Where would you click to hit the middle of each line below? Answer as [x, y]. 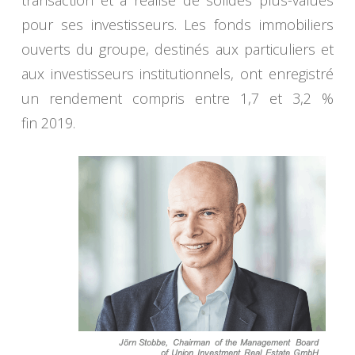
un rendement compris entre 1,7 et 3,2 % [177, 99]
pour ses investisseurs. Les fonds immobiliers [177, 25]
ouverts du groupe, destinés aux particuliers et [177, 50]
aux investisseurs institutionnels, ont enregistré [177, 74]
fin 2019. [48, 123]
